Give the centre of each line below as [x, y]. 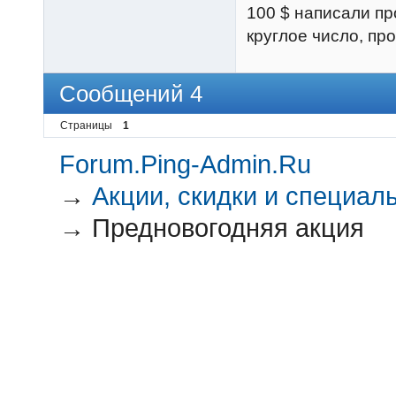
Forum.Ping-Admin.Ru [186, 164]
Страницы [86, 126]
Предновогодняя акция [228, 228]
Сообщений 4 [131, 93]
